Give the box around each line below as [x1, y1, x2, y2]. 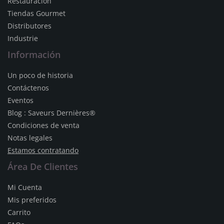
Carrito [7, 207, 30, 217]
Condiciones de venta [7, 120, 79, 130]
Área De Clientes [7, 160, 78, 172]
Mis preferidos [7, 195, 56, 204]
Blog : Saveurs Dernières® [7, 108, 95, 117]
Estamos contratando [7, 145, 78, 155]
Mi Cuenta [7, 182, 42, 192]
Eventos [7, 95, 33, 105]
